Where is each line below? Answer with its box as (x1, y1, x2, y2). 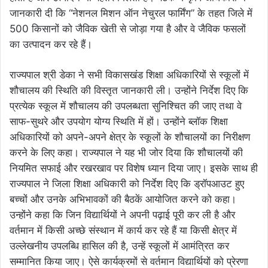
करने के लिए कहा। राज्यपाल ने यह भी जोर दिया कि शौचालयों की (10, 147, 243, 159)
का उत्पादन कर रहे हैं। (10, 38, 92, 51)
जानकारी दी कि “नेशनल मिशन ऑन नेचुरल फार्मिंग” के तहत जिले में (10, 7, 252, 20)
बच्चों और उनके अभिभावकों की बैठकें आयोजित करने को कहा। (10, 193, 236, 206)
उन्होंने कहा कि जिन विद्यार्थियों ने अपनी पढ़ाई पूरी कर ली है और (10, 209, 235, 221)
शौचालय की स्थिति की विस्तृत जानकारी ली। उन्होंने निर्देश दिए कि (10, 84, 248, 97)
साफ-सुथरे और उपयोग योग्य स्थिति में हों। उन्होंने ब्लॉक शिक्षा (10, 115, 228, 128)
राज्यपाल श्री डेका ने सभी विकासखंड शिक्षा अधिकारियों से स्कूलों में (10, 69, 249, 81)
